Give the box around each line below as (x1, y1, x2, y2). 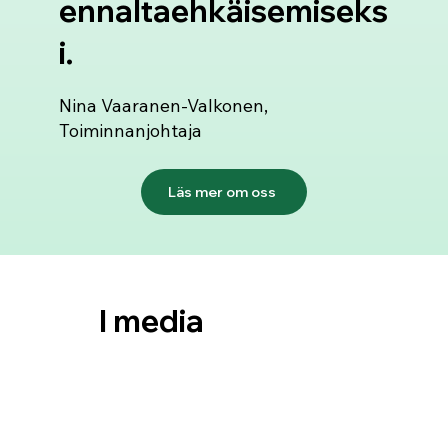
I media (98, 301, 204, 340)
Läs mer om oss (167, 182, 276, 201)
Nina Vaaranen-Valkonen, (58, 93, 268, 117)
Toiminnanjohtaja (58, 118, 202, 142)
